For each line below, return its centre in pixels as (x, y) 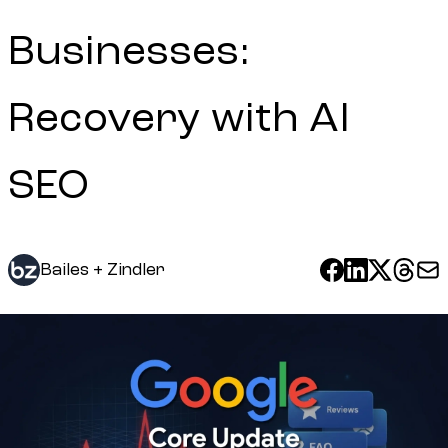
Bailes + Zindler (102, 270)
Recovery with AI (179, 117)
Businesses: (129, 50)
